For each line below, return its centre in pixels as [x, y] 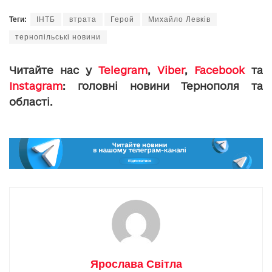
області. [31, 101]
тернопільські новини [58, 37]
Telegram [123, 70]
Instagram [36, 86]
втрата [83, 19]
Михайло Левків [179, 19]
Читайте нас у [54, 70]
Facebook [219, 70]
